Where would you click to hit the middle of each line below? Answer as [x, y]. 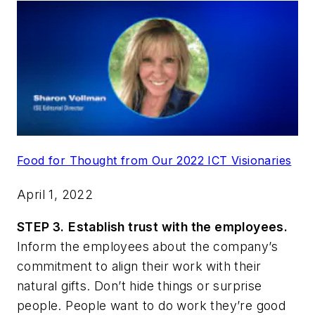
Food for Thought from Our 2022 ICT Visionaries [154, 161]
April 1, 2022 [55, 195]
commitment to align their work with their [139, 266]
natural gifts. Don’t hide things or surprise [140, 286]
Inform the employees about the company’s [147, 247]
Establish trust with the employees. [178, 227]
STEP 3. [41, 227]
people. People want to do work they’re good [152, 306]
